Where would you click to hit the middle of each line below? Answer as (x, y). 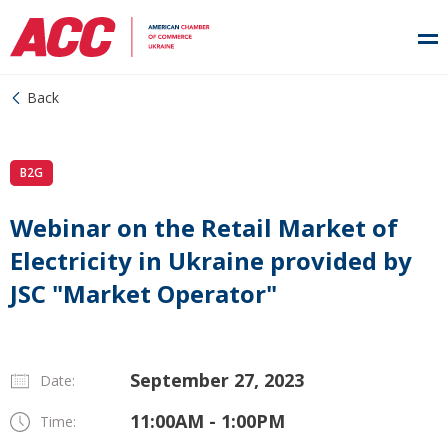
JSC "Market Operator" (143, 293)
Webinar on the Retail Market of (204, 227)
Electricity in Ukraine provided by (211, 260)
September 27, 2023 (217, 380)
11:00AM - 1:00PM (207, 421)
